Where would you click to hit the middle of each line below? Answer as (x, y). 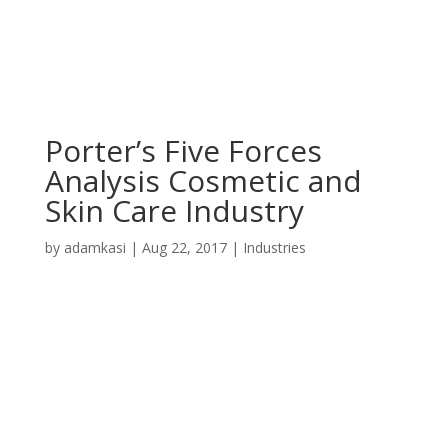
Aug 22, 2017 (184, 247)
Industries (274, 247)
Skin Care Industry (174, 210)
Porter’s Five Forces (183, 150)
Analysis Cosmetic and (203, 180)
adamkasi (94, 247)
